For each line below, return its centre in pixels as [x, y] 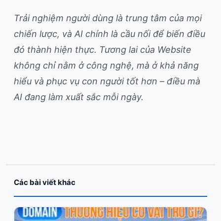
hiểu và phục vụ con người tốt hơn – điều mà [107, 81]
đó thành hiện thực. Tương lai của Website [103, 49]
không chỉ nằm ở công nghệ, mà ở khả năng [106, 65]
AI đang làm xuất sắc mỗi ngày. [79, 97]
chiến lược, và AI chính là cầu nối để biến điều [110, 34]
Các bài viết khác [45, 182]
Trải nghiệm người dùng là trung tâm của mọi [108, 18]
